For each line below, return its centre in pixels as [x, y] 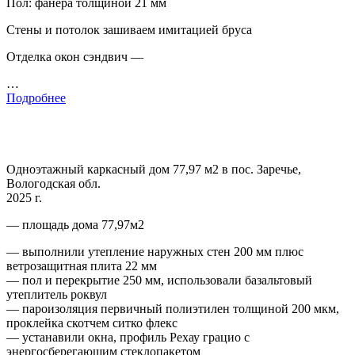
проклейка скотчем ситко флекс [92, 323]
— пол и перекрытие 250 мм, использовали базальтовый [159, 281]
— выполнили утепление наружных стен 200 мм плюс [155, 252]
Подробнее [36, 98]
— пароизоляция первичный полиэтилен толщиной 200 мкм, [173, 309]
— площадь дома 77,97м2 [75, 225]
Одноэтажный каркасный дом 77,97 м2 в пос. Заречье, [154, 170]
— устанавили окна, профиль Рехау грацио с [128, 338]
